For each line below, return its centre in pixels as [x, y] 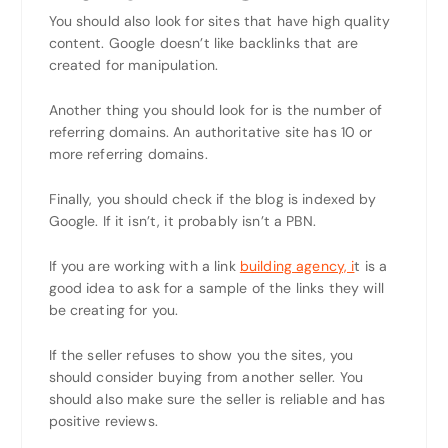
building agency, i [297, 265]
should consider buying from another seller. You [206, 376]
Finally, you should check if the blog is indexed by [212, 198]
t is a [371, 265]
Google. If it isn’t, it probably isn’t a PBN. [182, 220]
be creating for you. [113, 309]
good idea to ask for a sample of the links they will [216, 287]
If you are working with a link [144, 265]
